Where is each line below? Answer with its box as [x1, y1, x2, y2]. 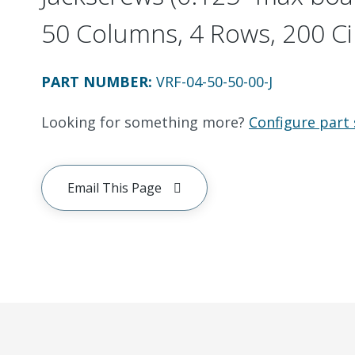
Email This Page [67, 179, 162, 197]
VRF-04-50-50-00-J [156, 72, 273, 91]
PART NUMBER [41, 72, 148, 91]
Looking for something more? [41, 113, 245, 132]
